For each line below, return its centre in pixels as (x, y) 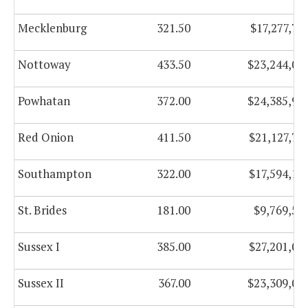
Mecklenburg (52, 28)
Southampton (55, 174)
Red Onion (46, 137)
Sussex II (41, 283)
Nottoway (44, 65)
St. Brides (42, 210)
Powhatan (44, 101)
